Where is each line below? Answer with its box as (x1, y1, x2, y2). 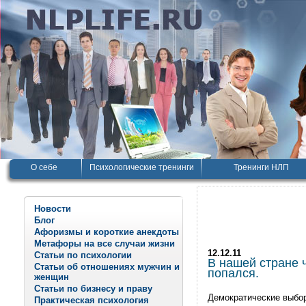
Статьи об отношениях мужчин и (34, 262, 180, 272)
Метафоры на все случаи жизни (34, 238, 175, 249)
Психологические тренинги (89, 163, 194, 172)
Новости (34, 204, 71, 214)
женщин (34, 272, 69, 282)
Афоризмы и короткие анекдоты (34, 227, 179, 237)
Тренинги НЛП (233, 163, 289, 172)
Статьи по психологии (34, 250, 132, 260)
